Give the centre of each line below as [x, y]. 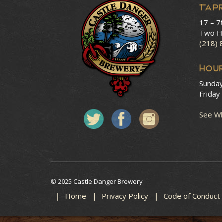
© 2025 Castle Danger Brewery [97, 181]
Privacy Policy [125, 196]
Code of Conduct [192, 196]
